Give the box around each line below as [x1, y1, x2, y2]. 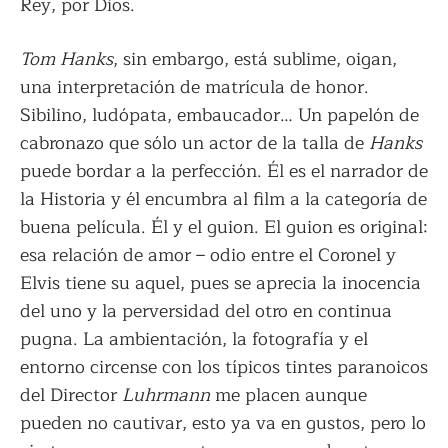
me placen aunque [210, 380, 367, 411]
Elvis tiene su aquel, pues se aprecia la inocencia [20, 268, 421, 299]
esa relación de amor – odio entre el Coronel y [20, 240, 396, 271]
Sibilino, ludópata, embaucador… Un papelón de [20, 100, 419, 131]
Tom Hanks [20, 44, 113, 75]
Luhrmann [122, 380, 210, 411]
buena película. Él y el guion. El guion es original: [20, 212, 428, 243]
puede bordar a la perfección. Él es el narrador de [20, 156, 428, 187]
